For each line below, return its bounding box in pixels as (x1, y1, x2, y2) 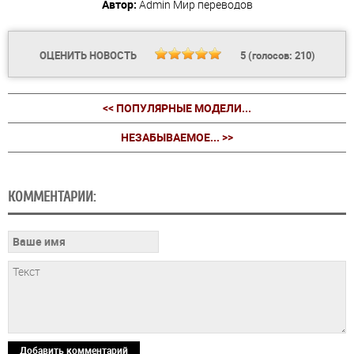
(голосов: (245, 47, 295, 62)
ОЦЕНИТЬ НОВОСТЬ (39, 47, 139, 62)
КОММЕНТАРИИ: (8, 188, 96, 205)
